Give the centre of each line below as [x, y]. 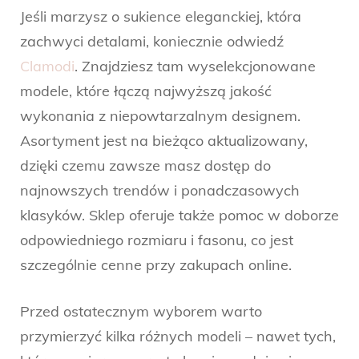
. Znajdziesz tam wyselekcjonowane [195, 67]
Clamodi [47, 67]
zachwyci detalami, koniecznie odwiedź [152, 42]
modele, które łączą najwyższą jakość [146, 91]
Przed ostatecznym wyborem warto [141, 312]
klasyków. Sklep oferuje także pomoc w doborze [179, 216]
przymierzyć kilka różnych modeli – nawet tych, [178, 337]
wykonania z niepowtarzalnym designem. [160, 116]
